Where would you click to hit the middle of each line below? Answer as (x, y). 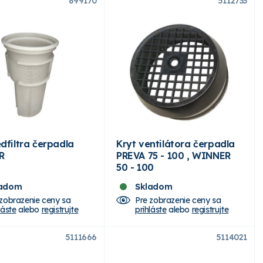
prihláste (151, 209)
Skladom (154, 186)
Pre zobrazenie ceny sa (178, 200)
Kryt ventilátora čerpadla (176, 144)
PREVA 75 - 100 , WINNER (173, 155)
